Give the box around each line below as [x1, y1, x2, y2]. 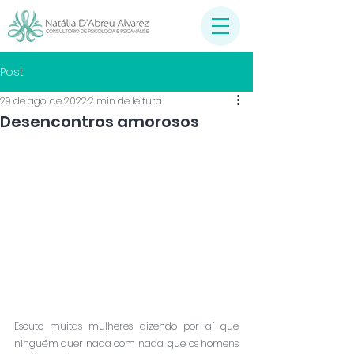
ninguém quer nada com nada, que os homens [14, 336, 239, 350]
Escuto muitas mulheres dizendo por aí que [14, 318, 239, 333]
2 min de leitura [88, 94, 162, 107]
